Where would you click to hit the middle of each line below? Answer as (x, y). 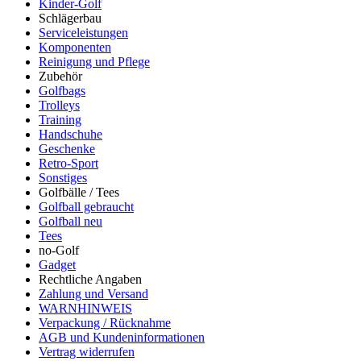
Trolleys (59, 105)
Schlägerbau (70, 18)
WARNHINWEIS (85, 308)
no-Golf (59, 250)
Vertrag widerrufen (87, 352)
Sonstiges (63, 178)
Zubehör (60, 76)
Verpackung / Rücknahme (105, 323)
